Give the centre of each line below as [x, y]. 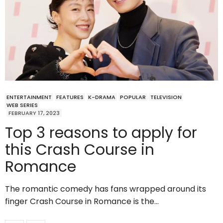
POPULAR [133, 97]
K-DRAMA [102, 97]
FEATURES [70, 97]
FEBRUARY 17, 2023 [34, 113]
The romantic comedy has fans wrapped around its [106, 189]
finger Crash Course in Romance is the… [82, 202]
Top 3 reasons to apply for [101, 133]
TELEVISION [166, 97]
